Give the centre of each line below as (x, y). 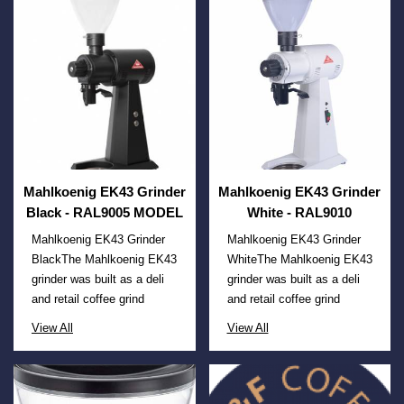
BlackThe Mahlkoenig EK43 (104, 259)
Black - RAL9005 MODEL (104, 212)
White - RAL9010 (300, 212)
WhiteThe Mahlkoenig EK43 (299, 259)
